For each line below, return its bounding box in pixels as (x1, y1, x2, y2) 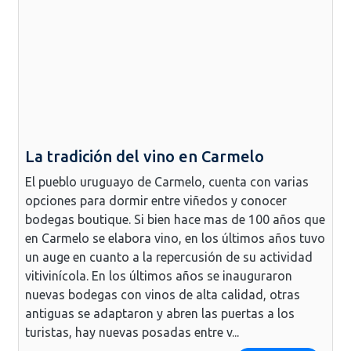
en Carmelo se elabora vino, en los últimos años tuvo (25, 230, 325, 245)
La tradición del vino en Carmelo (25, 147, 264, 165)
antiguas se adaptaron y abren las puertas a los (25, 306, 295, 320)
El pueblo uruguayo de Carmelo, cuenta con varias (25, 174, 309, 189)
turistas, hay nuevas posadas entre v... (25, 324, 239, 339)
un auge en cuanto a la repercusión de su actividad (25, 249, 313, 264)
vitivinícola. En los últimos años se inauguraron (25, 268, 292, 283)
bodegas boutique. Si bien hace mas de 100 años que (25, 212, 325, 226)
